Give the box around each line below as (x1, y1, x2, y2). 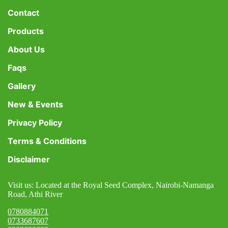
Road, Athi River (8, 190, 63, 198)
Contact (8, 8, 39, 18)
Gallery (8, 81, 36, 91)
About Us (8, 44, 45, 54)
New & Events (8, 99, 63, 109)
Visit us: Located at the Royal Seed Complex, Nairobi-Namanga (8, 181, 214, 189)
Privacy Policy (8, 118, 62, 128)
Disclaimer (8, 154, 50, 164)
